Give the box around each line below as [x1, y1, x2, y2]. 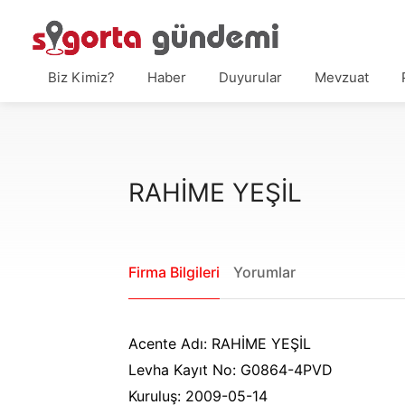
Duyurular [219, 68, 282, 86]
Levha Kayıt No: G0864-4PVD [128, 360, 333, 379]
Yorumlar [233, 262, 296, 281]
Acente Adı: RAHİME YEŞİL [128, 334, 311, 353]
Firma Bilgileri [128, 262, 220, 281]
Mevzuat [315, 68, 369, 86]
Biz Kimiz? [48, 68, 115, 86]
